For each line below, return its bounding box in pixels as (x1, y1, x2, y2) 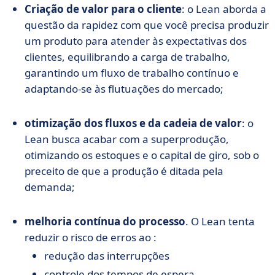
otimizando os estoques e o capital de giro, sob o (25, 148, 259, 162)
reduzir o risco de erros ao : (25, 230, 157, 244)
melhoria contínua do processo (25, 214, 185, 228)
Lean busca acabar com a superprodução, (25, 132, 229, 146)
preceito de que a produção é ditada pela (25, 164, 223, 178)
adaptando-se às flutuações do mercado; (25, 82, 223, 96)
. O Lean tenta (185, 214, 255, 228)
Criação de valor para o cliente (25, 2, 182, 16)
